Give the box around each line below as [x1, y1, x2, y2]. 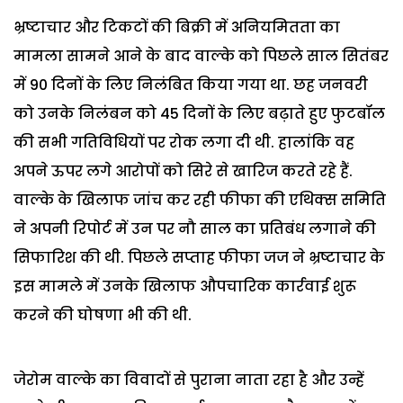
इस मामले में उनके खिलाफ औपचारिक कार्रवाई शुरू [13, 275, 356, 297]
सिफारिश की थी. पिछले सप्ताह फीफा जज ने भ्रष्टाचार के [13, 246, 385, 268]
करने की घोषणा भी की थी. [13, 304, 192, 326]
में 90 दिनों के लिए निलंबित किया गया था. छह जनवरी [13, 74, 368, 95]
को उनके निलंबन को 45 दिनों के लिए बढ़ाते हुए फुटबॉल [13, 103, 385, 124]
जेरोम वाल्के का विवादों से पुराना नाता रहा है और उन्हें [13, 369, 364, 390]
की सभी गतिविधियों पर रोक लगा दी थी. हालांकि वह [13, 131, 354, 153]
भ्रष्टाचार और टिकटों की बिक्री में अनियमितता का [13, 16, 340, 38]
